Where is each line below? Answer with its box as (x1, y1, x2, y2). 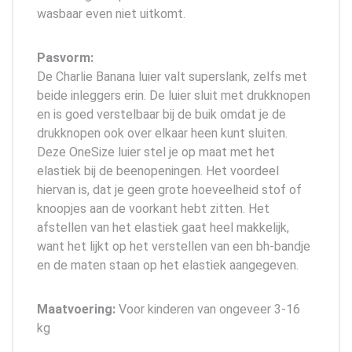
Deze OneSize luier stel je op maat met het (37, 144, 275, 159)
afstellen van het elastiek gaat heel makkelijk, (37, 219, 289, 235)
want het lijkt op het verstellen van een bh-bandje (37, 238, 310, 254)
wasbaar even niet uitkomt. (37, 5, 185, 21)
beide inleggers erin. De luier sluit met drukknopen (37, 87, 310, 103)
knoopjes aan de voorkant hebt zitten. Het (37, 200, 269, 216)
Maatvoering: (37, 301, 119, 317)
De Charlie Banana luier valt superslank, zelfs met (37, 68, 307, 84)
